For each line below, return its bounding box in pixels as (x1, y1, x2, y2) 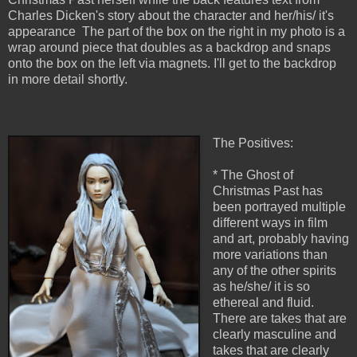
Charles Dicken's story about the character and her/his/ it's (8, 9, 334, 23)
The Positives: (212, 136, 293, 151)
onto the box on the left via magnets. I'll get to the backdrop (8, 57, 336, 71)
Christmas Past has (212, 184, 323, 198)
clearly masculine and (212, 328, 336, 342)
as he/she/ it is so (212, 280, 310, 294)
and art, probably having (212, 232, 349, 246)
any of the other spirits (212, 264, 336, 278)
